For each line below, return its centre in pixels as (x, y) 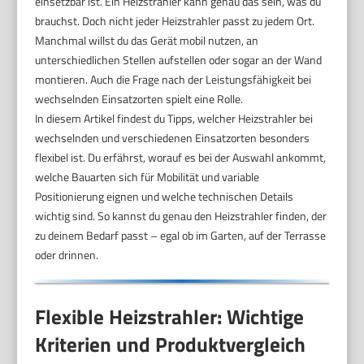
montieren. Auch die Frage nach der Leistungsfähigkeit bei (173, 79)
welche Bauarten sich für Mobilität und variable (147, 176)
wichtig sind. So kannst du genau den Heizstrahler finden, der (181, 215)
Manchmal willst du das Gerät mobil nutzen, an (147, 40)
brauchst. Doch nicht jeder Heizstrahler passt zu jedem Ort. (175, 20)
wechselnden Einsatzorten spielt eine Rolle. (139, 98)
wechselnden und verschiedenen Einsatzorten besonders (173, 137)
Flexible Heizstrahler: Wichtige (170, 316)
